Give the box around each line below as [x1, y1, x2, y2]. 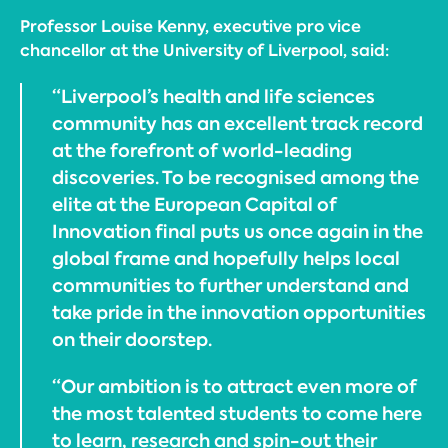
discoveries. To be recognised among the [52, 164, 419, 190]
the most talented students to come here [52, 400, 422, 426]
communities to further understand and [52, 272, 409, 298]
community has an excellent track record [52, 110, 423, 136]
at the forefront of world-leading [52, 137, 352, 163]
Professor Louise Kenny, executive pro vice [20, 14, 361, 38]
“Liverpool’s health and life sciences [52, 83, 375, 109]
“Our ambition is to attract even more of [52, 373, 417, 399]
